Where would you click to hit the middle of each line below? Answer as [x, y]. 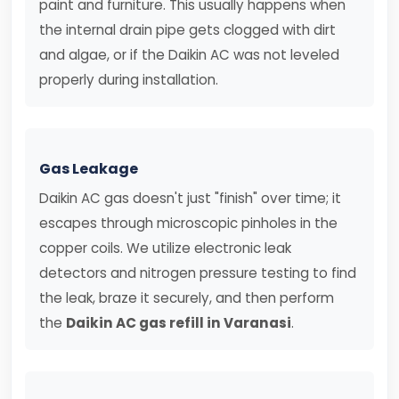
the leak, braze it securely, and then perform [187, 298]
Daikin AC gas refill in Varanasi [179, 323]
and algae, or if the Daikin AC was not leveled [189, 55]
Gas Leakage [89, 169]
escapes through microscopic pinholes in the [188, 223]
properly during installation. [129, 80]
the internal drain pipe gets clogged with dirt [187, 30]
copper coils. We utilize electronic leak [165, 248]
